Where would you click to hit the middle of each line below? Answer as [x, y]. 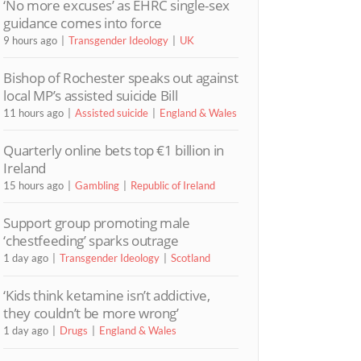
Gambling [98, 185]
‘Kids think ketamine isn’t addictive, [107, 296]
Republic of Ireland [173, 185]
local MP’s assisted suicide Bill [91, 95]
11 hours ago [34, 112]
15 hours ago [34, 185]
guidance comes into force [83, 23]
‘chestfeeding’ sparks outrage [91, 241]
